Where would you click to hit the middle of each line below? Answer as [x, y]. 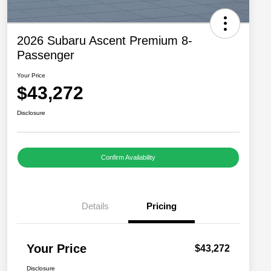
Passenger [46, 55]
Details [95, 206]
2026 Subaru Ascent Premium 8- [105, 41]
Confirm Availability [128, 158]
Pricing [162, 206]
